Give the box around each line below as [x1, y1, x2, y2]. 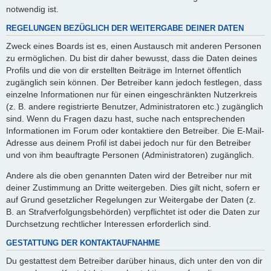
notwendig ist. [6, 4, 59, 14]
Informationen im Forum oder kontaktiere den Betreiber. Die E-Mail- [6, 125, 264, 135]
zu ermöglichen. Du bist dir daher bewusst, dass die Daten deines [6, 53, 257, 63]
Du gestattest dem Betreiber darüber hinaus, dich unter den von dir [6, 255, 263, 266]
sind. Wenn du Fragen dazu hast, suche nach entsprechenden [6, 113, 245, 123]
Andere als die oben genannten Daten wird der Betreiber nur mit [6, 171, 252, 181]
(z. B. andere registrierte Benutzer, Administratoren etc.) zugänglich [6, 101, 263, 111]
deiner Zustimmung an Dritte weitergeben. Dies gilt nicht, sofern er [6, 183, 260, 193]
